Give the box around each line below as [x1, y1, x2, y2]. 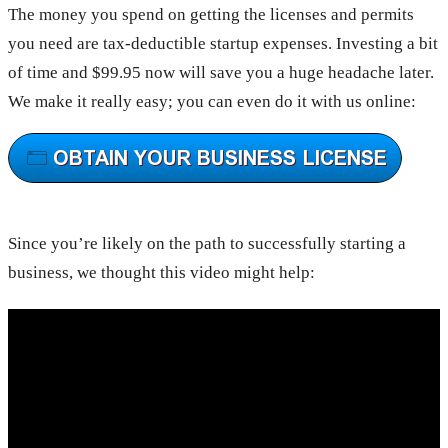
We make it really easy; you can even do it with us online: [8, 92, 416, 112]
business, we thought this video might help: [8, 263, 315, 283]
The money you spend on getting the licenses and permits [8, 5, 414, 25]
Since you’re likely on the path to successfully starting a [8, 234, 406, 254]
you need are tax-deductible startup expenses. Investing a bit [8, 34, 438, 54]
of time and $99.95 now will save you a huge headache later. [8, 63, 434, 83]
